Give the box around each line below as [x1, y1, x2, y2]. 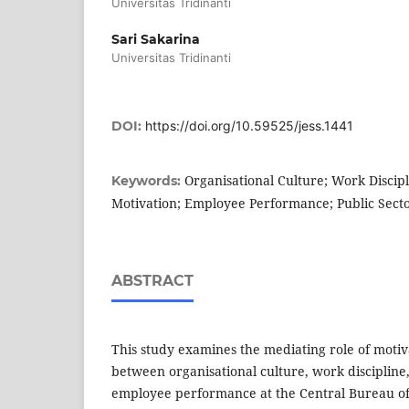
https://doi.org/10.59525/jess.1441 [145, 117, 353, 133]
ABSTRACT [111, 271, 194, 289]
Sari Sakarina [111, 30, 200, 47]
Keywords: [111, 172, 184, 189]
